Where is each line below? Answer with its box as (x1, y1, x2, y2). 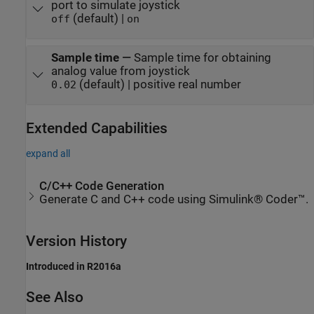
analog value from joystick (50, 64, 190, 78)
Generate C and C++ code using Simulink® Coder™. (39, 192, 309, 206)
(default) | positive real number (76, 77, 241, 91)
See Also (26, 288, 83, 306)
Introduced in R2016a (26, 260, 121, 272)
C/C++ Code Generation (39, 179, 165, 193)
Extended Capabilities (26, 120, 168, 137)
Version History (26, 232, 127, 250)
